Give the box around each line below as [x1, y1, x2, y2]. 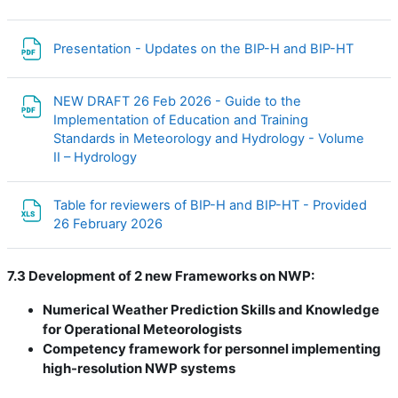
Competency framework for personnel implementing [43, 340, 381, 357]
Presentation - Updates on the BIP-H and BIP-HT [53, 40, 357, 57]
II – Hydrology [53, 149, 140, 165]
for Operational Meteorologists [43, 321, 242, 338]
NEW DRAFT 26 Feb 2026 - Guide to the [53, 93, 301, 109]
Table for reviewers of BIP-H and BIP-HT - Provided [53, 197, 367, 213]
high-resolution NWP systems [43, 360, 235, 377]
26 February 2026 [53, 216, 166, 232]
